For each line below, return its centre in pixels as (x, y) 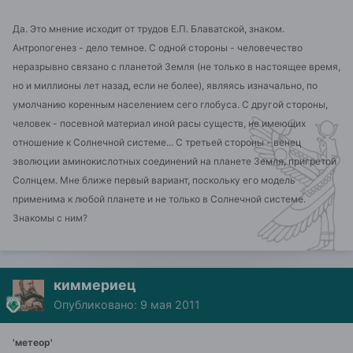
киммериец (95, 285)
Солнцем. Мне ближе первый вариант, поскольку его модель (154, 180)
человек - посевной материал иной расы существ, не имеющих (159, 123)
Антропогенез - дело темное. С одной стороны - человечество (158, 48)
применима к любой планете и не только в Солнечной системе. (159, 199)
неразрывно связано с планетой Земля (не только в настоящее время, (176, 67)
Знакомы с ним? (50, 218)
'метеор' (33, 342)
